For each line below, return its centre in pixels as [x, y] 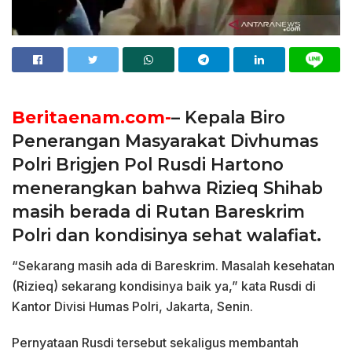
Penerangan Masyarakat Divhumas [165, 141]
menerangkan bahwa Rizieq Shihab [167, 188]
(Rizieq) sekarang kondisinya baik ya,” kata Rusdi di [164, 286]
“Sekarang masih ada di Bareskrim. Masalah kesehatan [173, 265]
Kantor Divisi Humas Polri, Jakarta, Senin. [132, 306]
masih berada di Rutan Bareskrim [158, 212]
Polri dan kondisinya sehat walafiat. [167, 235]
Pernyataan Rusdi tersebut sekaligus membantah [155, 342]
